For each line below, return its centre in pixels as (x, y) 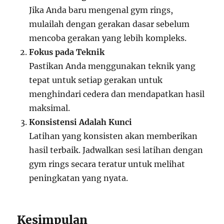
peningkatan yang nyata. (79, 178)
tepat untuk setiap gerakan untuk (96, 80)
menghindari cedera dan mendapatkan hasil (117, 94)
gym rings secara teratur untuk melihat (107, 164)
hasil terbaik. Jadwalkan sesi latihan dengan (116, 150)
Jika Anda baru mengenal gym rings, (101, 10)
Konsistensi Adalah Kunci (81, 122)
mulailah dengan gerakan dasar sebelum (109, 24)
